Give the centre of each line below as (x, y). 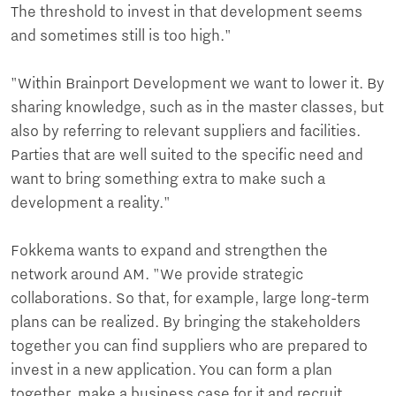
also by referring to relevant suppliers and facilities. (186, 131)
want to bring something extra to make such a (168, 179)
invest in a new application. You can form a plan (171, 370)
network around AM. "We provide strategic (157, 274)
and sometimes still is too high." (123, 36)
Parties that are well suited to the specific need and (187, 155)
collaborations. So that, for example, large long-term (190, 298)
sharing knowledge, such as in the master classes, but (197, 107)
